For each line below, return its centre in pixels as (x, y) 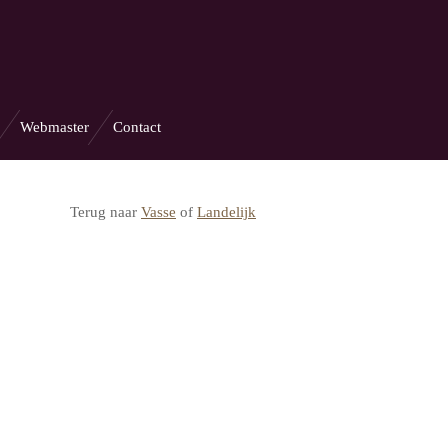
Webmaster (54, 127)
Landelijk (226, 212)
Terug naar (105, 212)
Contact (137, 127)
